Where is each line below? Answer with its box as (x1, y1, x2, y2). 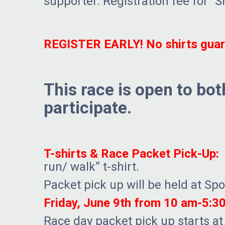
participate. (44, 98, 132, 118)
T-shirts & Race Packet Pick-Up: (44, 147, 219, 161)
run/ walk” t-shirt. (44, 160, 139, 174)
